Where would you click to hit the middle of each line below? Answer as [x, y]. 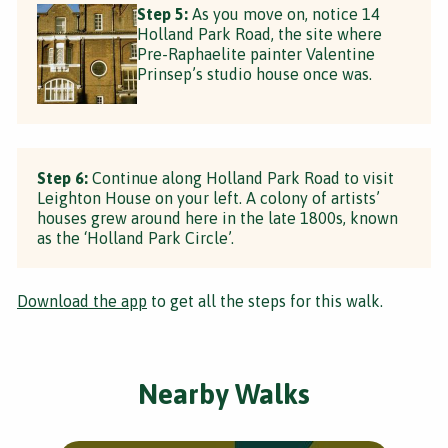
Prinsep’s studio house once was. [254, 73]
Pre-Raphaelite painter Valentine [256, 53]
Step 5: [162, 13]
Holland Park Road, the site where [259, 33]
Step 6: [62, 177]
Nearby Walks [224, 393]
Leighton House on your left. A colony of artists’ [208, 197]
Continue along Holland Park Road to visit [241, 177]
